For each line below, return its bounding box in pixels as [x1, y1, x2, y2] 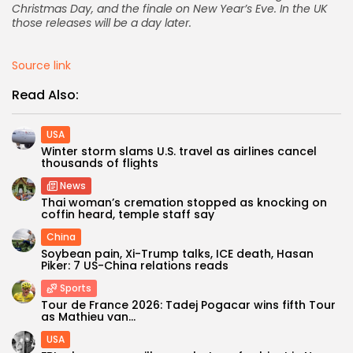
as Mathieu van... [41, 309, 136, 325]
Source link [12, 58, 71, 74]
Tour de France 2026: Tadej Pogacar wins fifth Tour [41, 297, 336, 314]
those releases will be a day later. [12, 15, 191, 32]
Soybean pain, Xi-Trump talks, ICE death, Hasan [41, 246, 314, 262]
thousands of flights [41, 155, 158, 172]
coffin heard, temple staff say [41, 206, 214, 223]
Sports [60, 281, 91, 295]
